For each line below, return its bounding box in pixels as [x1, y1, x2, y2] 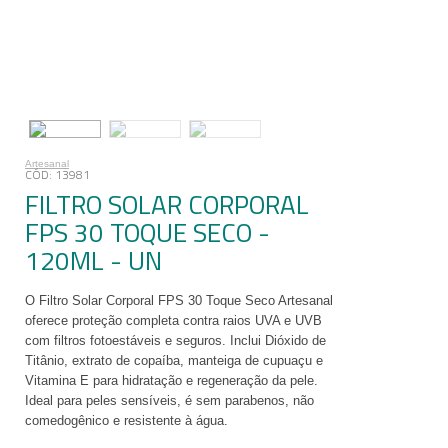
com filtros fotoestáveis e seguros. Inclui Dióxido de [25, 333, 326, 348]
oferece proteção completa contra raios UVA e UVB [25, 313, 322, 328]
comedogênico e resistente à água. [25, 413, 228, 428]
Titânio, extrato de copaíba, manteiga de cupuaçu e [25, 353, 323, 368]
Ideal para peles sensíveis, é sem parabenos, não [25, 393, 314, 408]
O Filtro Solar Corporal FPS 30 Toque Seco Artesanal [25, 293, 333, 308]
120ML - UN [25, 241, 162, 280]
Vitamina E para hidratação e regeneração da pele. [25, 373, 318, 388]
